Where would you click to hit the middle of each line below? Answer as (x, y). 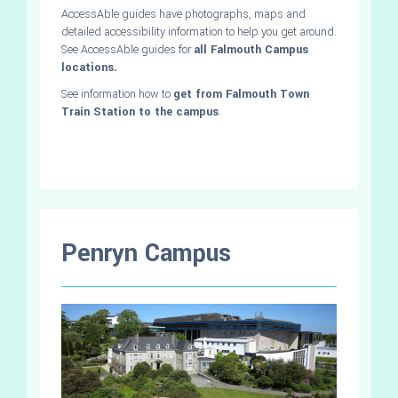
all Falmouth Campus (251, 49)
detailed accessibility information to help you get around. (199, 32)
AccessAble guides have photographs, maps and (183, 14)
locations (88, 67)
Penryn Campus (146, 253)
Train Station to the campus (140, 111)
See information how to (117, 94)
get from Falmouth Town (241, 94)
